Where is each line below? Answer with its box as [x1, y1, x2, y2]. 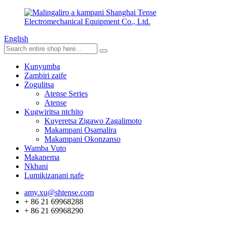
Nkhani [24, 162, 48, 171]
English [4, 34, 28, 43]
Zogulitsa [24, 80, 54, 89]
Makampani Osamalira [44, 126, 117, 134]
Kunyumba [24, 62, 60, 71]
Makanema [24, 153, 60, 161]
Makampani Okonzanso [44, 135, 121, 143]
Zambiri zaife [24, 71, 67, 80]
